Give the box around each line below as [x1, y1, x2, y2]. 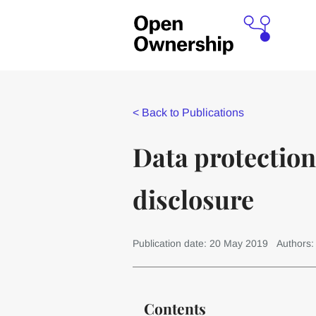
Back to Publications [141, 107, 244, 119]
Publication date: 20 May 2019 [132, 238, 268, 249]
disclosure [132, 182, 254, 216]
